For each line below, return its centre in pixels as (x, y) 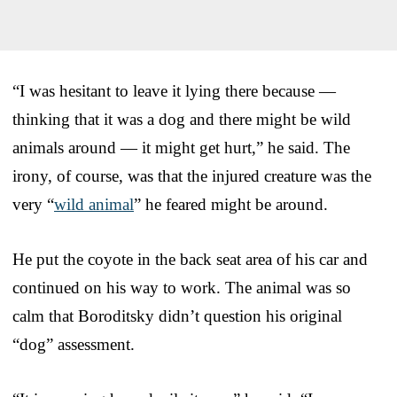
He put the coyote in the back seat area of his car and (190, 259)
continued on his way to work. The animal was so (182, 287)
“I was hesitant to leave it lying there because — (174, 90)
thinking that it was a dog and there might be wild (182, 119)
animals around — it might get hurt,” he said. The (181, 147)
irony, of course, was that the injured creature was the (192, 175)
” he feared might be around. (231, 204)
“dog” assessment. (74, 344)
